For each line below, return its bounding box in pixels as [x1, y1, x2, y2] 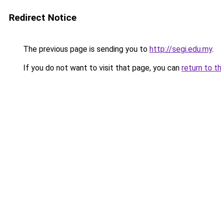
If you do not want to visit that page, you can [21, 63, 182, 73]
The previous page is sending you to [21, 44, 149, 54]
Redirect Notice [9, 12, 76, 23]
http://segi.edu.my [149, 44, 212, 54]
